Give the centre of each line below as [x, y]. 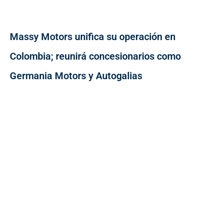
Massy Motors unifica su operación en [93, 37]
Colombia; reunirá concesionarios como [95, 56]
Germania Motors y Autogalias [76, 76]
